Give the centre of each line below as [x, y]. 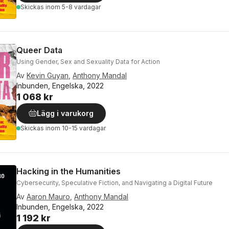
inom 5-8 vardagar [73, 7]
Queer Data [39, 50]
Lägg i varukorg [65, 113]
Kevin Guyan [48, 75]
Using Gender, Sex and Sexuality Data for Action [88, 61]
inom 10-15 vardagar [76, 128]
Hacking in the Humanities [68, 171]
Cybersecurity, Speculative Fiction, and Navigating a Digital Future [114, 182]
